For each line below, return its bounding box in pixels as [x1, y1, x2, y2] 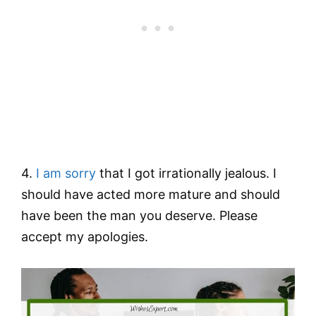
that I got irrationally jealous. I [96, 165, 276, 181]
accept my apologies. [21, 229, 148, 244]
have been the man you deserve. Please [21, 207, 257, 223]
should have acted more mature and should [21, 186, 280, 202]
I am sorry [36, 165, 96, 181]
